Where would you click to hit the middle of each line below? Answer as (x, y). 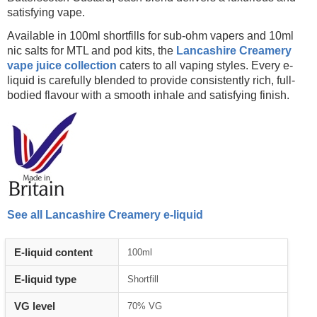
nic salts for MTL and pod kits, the (92, 51)
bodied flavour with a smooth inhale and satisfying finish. (149, 96)
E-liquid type (46, 279)
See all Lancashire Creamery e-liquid (105, 215)
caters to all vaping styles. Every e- (205, 66)
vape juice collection (62, 66)
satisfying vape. (46, 13)
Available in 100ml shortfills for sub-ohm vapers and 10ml (151, 36)
